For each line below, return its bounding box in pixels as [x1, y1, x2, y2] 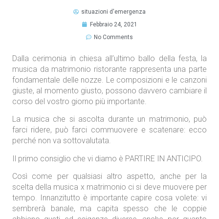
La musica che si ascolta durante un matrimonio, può [12, 114, 207, 124]
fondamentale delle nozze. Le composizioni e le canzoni [12, 75, 207, 85]
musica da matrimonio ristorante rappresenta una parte [12, 64, 207, 74]
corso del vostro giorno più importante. [12, 96, 147, 106]
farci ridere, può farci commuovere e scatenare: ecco [12, 125, 207, 135]
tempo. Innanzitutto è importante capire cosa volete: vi [12, 193, 207, 202]
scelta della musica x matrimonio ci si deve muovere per [12, 182, 207, 192]
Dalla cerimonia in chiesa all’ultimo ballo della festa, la [12, 53, 207, 63]
